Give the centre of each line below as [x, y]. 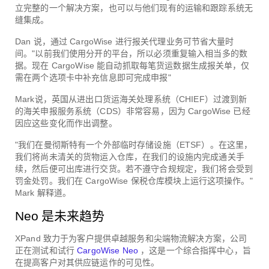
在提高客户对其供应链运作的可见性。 [87, 262]
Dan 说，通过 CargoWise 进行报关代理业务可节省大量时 [125, 41]
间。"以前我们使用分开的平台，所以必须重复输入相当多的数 [131, 53]
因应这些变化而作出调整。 [66, 123]
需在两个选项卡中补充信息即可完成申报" [93, 77]
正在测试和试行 [45, 250]
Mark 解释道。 [43, 192]
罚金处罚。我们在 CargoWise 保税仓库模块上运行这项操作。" [134, 180]
